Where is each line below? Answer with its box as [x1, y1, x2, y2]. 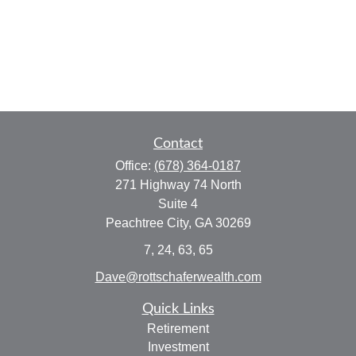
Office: [115, 159, 154, 172]
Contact [153, 137, 203, 151]
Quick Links [141, 301, 215, 316]
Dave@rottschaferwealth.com [95, 269, 261, 284]
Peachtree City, [105, 216, 192, 230]
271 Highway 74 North [114, 178, 242, 192]
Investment [147, 339, 209, 354]
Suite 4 [158, 197, 198, 211]
